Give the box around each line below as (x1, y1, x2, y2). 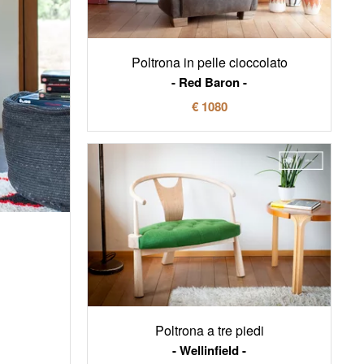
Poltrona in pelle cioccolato (131, 53, 288, 72)
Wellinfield (180, 340, 239, 359)
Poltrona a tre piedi (154, 320, 264, 340)
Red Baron (179, 73, 240, 92)
